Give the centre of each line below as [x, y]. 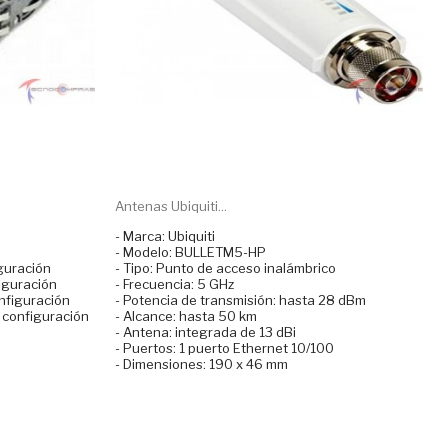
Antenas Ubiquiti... [170, 205]
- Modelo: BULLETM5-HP [190, 251]
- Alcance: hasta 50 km [185, 315]
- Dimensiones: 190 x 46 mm [201, 363]
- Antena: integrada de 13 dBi [205, 331]
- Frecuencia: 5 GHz [174, 283]
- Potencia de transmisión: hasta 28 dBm [240, 299]
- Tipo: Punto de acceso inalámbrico [225, 267]
